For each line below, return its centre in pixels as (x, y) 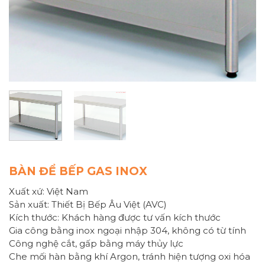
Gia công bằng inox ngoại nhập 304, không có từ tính (127, 231)
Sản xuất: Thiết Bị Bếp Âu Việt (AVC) (88, 205)
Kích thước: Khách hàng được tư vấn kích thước (115, 218)
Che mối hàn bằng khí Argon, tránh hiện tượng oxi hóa (130, 257)
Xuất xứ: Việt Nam (49, 192)
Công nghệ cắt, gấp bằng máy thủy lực (96, 244)
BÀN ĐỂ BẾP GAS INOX (78, 171)
